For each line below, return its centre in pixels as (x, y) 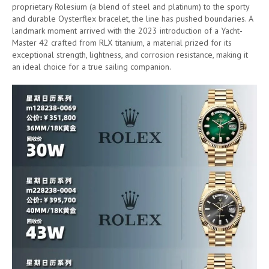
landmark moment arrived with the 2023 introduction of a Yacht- (127, 30)
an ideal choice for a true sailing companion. (92, 66)
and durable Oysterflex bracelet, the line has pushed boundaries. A (132, 18)
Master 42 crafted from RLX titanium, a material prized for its (122, 42)
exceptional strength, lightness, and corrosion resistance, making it (130, 54)
